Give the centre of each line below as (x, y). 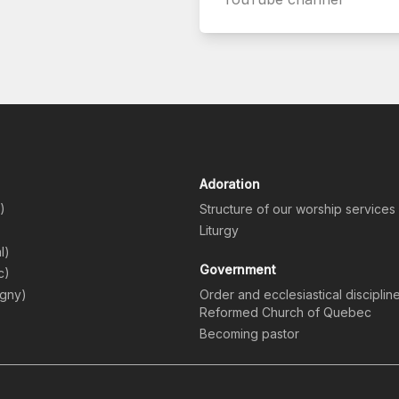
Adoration (230, 184)
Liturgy (219, 231)
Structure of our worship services (297, 209)
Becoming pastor (249, 334)
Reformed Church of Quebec (285, 313)
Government (238, 270)
